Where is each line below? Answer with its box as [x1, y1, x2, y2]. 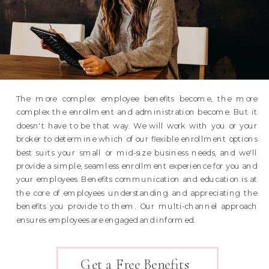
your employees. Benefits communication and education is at [16, 174, 258, 184]
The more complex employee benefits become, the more [16, 94, 258, 103]
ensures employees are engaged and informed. [16, 215, 195, 225]
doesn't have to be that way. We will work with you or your [16, 121, 258, 130]
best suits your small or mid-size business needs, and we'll [16, 148, 258, 157]
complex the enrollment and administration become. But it [16, 107, 258, 117]
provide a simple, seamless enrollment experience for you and [16, 161, 258, 171]
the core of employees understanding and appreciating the [16, 188, 258, 198]
